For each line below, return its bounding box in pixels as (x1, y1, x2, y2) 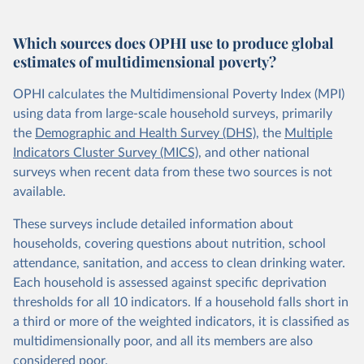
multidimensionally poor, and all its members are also (13, 335, 313, 348)
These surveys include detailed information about (13, 218, 293, 231)
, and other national (198, 146, 310, 159)
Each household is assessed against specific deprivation (13, 276, 327, 289)
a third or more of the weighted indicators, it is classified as (13, 315, 349, 328)
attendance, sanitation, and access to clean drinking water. (13, 257, 345, 270)
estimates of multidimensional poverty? (13, 52, 276, 71)
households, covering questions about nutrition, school (13, 237, 326, 250)
